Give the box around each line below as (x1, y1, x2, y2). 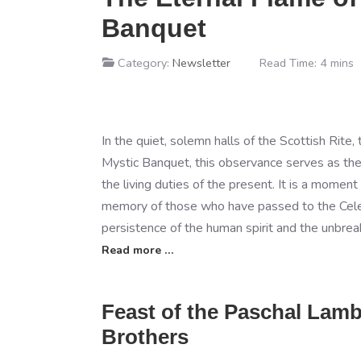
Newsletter (172, 55, 230, 72)
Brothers (102, 325, 189, 350)
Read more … (102, 243, 173, 259)
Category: (114, 55, 172, 72)
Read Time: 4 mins (259, 55, 354, 72)
